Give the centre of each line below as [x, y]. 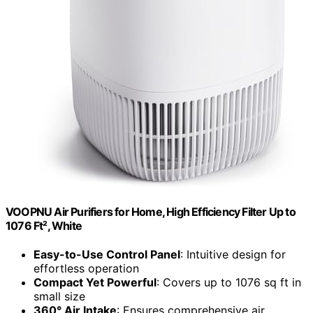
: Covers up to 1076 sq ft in [229, 283]
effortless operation [86, 269]
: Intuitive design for [233, 255]
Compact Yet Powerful [95, 283]
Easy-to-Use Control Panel [107, 255]
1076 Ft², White [44, 225]
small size [59, 297]
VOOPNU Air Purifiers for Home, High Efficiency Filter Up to [151, 211]
